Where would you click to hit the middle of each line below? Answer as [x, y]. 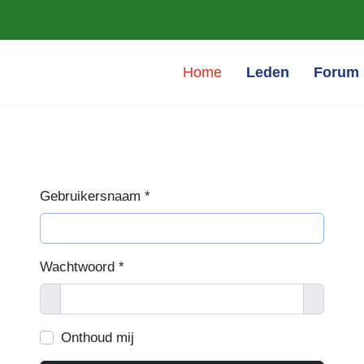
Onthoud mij [97, 338]
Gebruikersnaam [90, 196]
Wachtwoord [77, 267]
